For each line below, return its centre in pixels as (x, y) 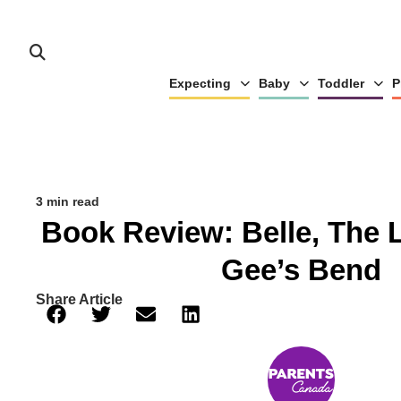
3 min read (68, 201)
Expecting (200, 83)
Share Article (79, 299)
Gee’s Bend (301, 270)
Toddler (341, 83)
